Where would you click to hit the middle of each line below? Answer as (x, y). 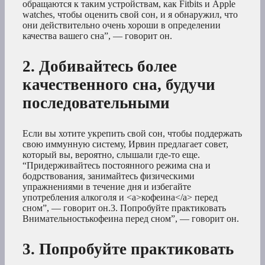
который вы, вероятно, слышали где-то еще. (111, 155)
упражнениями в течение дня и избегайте (107, 187)
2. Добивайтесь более (100, 67)
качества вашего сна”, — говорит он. (97, 36)
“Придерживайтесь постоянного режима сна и (117, 166)
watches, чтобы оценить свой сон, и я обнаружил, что (130, 15)
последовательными (96, 103)
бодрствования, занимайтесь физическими (109, 176)
